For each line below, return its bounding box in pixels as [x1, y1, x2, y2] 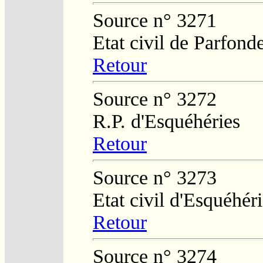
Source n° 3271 [93, 9, 217, 31]
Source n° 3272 [93, 87, 217, 110]
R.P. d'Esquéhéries [93, 110, 240, 132]
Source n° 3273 [93, 166, 217, 188]
